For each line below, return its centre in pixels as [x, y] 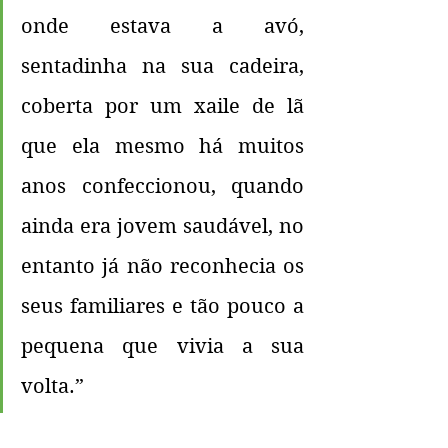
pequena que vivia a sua [162, 347]
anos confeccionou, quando [162, 187]
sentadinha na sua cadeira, [162, 67]
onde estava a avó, [162, 27]
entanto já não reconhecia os [162, 267]
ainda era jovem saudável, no [162, 227]
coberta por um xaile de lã [162, 107]
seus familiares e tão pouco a [162, 307]
